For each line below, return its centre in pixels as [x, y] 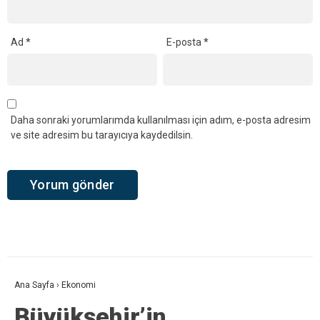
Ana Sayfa [34, 285]
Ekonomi [79, 285]
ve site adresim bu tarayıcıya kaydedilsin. [102, 135]
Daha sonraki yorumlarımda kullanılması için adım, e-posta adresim [161, 120]
